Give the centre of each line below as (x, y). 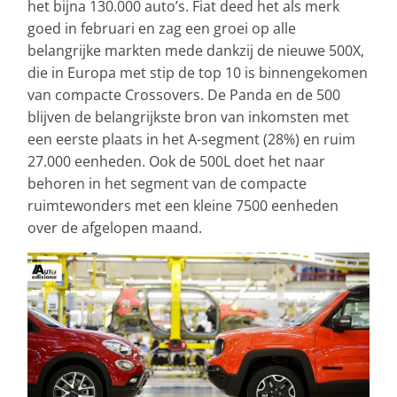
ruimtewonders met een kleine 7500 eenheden (183, 205)
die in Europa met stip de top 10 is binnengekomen (198, 72)
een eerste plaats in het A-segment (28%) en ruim (191, 139)
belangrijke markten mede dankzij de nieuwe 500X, (196, 50)
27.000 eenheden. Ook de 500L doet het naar (176, 161)
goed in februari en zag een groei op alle (162, 28)
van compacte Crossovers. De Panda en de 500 (184, 94)
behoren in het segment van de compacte (167, 183)
